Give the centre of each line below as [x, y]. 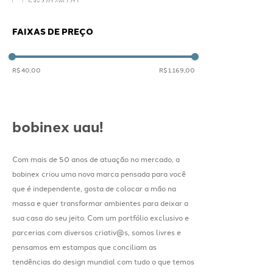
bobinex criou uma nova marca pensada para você [99, 173]
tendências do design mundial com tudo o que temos [103, 261]
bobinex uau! [58, 126]
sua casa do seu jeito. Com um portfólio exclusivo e [101, 217]
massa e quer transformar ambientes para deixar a [100, 203]
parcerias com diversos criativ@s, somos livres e [97, 232]
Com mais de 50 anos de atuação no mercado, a [96, 159]
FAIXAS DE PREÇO [53, 31]
